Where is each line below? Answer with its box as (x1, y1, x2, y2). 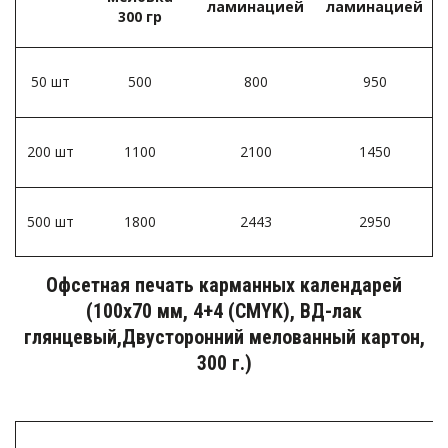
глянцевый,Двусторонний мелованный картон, (23, 324, 425, 349)
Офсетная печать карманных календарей (46, 272, 402, 297)
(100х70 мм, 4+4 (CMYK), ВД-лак (86, 298, 362, 323)
